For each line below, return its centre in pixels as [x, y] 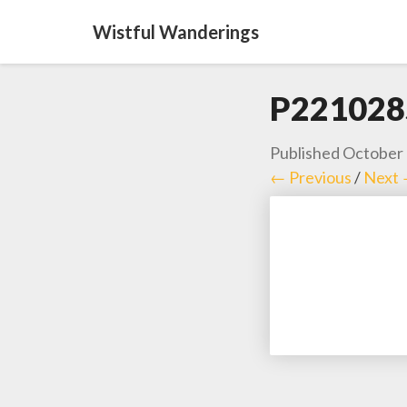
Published [306, 153]
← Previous [311, 177]
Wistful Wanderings [176, 32]
